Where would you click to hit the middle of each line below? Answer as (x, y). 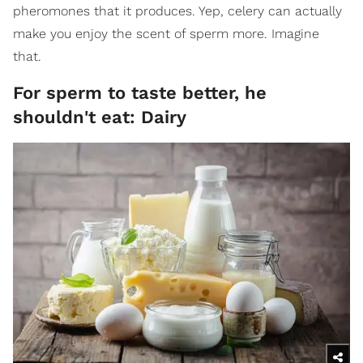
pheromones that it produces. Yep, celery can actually (177, 11)
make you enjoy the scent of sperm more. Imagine (166, 33)
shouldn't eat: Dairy (100, 117)
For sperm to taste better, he (140, 92)
